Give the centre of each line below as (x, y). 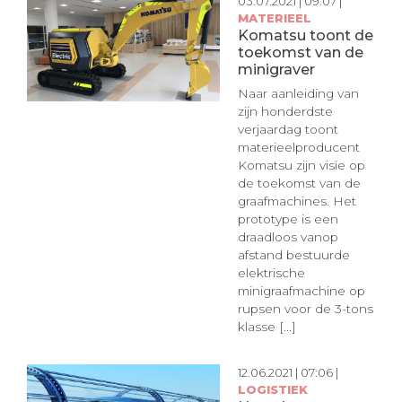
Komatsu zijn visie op (301, 165)
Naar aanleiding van (298, 93)
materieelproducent (298, 147)
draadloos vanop (288, 236)
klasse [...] (267, 326)
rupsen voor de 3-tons (305, 308)
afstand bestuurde (293, 254)
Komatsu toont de (305, 35)
